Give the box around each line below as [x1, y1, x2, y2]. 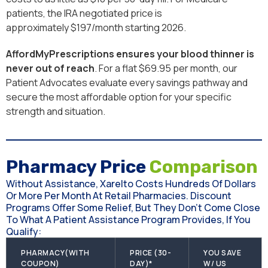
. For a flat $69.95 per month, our [95, 62, 237, 75]
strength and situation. [6, 105, 105, 118]
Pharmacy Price [6, 156, 150, 178]
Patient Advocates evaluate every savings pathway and [6, 76, 248, 90]
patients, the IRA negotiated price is [6, 7, 162, 20]
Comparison [150, 156, 258, 178]
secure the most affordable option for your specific [6, 90, 232, 104]
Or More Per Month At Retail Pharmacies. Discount [6, 189, 232, 203]
